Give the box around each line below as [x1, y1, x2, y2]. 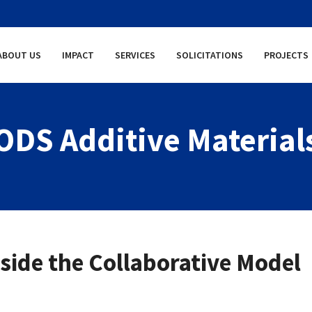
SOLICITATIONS [176, 49, 243, 61]
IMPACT [62, 49, 94, 61]
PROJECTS [264, 49, 309, 61]
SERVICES [115, 49, 155, 61]
